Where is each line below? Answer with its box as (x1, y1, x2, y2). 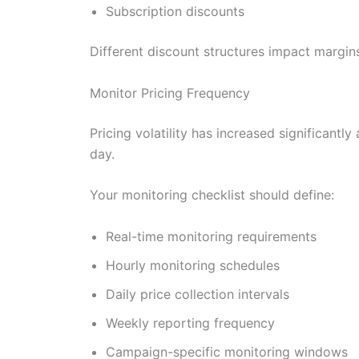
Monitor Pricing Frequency (90, 84, 250, 101)
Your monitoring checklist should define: (90, 187, 334, 204)
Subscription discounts (106, 2, 244, 19)
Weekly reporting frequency (106, 314, 275, 331)
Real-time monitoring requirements (106, 228, 317, 244)
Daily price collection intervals (106, 285, 289, 302)
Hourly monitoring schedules (106, 256, 280, 273)
